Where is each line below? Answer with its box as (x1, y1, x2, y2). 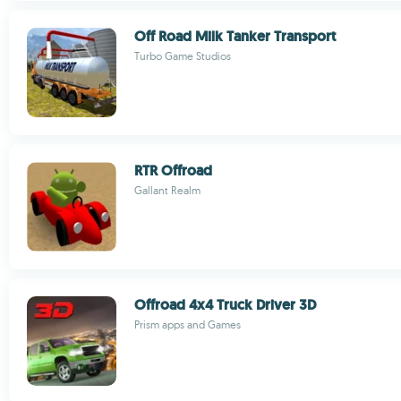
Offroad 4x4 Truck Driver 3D (134, 295, 316, 314)
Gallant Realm (134, 183, 200, 197)
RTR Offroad (134, 161, 212, 180)
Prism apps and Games (134, 318, 241, 331)
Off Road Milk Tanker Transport (134, 27, 336, 46)
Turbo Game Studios (134, 49, 231, 63)
